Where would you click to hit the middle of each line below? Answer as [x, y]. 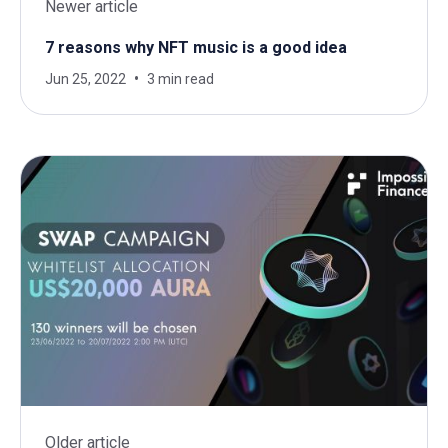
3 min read [180, 79]
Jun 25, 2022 [85, 79]
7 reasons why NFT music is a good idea [196, 48]
